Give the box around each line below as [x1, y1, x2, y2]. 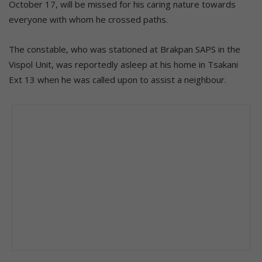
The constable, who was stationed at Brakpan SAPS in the [9, 43, 240, 55]
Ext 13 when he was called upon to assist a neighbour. [9, 73, 226, 85]
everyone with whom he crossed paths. [9, 13, 168, 25]
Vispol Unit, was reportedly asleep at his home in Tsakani [9, 58, 238, 70]
